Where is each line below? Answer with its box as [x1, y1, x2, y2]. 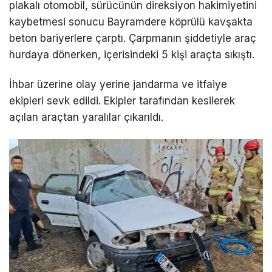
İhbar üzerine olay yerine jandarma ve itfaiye [9, 78, 227, 91]
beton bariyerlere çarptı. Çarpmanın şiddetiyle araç [9, 32, 256, 45]
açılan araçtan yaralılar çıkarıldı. [9, 111, 163, 124]
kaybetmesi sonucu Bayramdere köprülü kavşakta [9, 16, 253, 29]
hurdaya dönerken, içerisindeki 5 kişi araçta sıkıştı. [9, 49, 254, 61]
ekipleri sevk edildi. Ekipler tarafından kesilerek [9, 95, 235, 107]
